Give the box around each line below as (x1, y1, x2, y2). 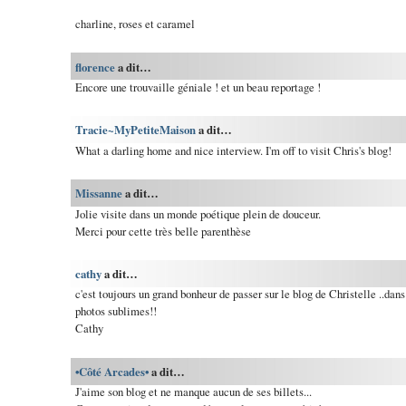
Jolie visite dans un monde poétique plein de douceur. (74, 205, 321, 222)
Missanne (74, 185, 122, 202)
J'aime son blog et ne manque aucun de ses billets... (74, 383, 312, 401)
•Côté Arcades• (74, 363, 149, 381)
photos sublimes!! (74, 303, 157, 320)
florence (74, 58, 115, 75)
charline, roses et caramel (74, 14, 195, 32)
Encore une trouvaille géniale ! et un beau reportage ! (74, 78, 321, 95)
